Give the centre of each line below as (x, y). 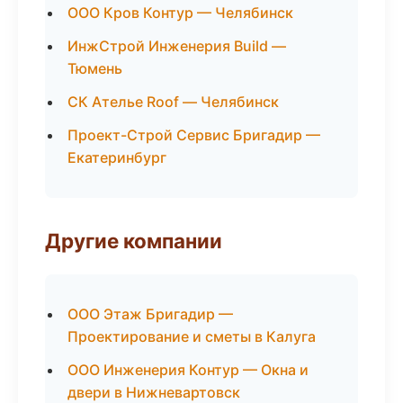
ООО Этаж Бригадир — (150, 314)
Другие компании (134, 241)
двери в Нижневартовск (154, 392)
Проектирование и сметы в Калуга (192, 336)
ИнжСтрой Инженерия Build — (177, 46)
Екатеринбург (117, 157)
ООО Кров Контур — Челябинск (180, 13)
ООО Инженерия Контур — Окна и (188, 370)
